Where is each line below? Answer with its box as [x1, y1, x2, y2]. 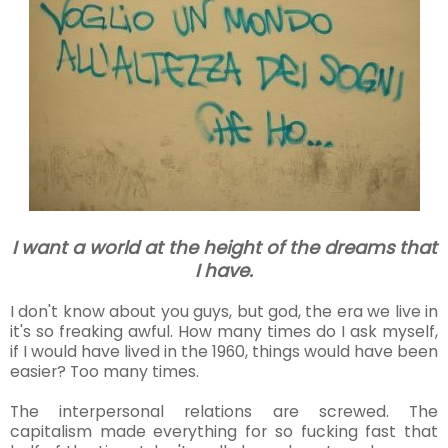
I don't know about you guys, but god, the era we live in [10, 300, 438, 324]
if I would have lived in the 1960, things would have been [10, 340, 438, 364]
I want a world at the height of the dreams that [11, 235, 437, 261]
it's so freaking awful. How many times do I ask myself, [10, 320, 438, 344]
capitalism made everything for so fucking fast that [10, 420, 438, 444]
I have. [195, 258, 253, 284]
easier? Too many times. [10, 360, 203, 384]
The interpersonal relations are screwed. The [10, 400, 438, 424]
